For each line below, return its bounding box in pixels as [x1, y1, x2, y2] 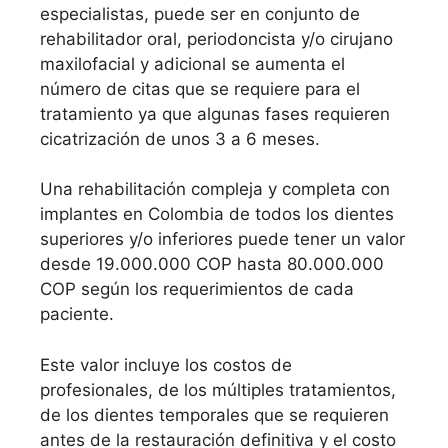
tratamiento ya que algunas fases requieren [40, 103, 390, 124]
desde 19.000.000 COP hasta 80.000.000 [40, 254, 384, 275]
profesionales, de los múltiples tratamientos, [40, 379, 396, 400]
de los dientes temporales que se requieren [40, 404, 389, 425]
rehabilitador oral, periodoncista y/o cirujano [40, 28, 393, 49]
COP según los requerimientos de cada [40, 279, 354, 300]
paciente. [40, 304, 114, 325]
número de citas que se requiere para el [40, 78, 360, 99]
